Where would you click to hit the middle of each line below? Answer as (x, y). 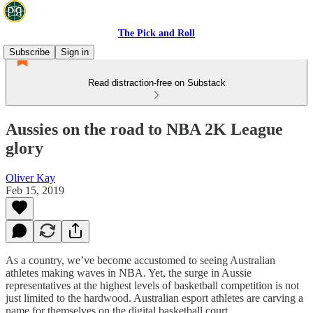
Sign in (75, 52)
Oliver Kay (30, 177)
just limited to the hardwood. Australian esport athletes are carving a (154, 298)
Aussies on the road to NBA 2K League (144, 129)
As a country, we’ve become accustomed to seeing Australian (140, 260)
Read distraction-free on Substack (156, 83)
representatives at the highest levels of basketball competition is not (152, 285)
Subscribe (29, 52)
